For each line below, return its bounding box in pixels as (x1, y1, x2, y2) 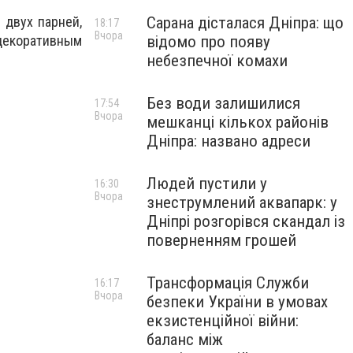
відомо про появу (147, 32, 270, 51)
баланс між (147, 330, 223, 349)
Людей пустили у (147, 174, 267, 193)
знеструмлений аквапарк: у (147, 193, 337, 212)
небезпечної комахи (147, 51, 288, 70)
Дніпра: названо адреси (147, 132, 310, 150)
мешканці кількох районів (147, 113, 329, 132)
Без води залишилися (147, 94, 300, 113)
